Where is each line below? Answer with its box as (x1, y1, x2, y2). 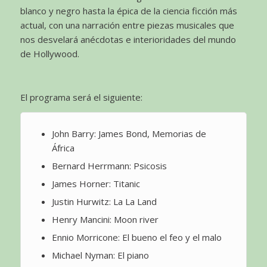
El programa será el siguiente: (20, 91, 142, 104)
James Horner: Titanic (51, 177, 140, 190)
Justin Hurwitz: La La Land (51, 195, 157, 207)
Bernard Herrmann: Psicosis (51, 159, 167, 172)
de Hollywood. (20, 47, 79, 60)
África (51, 141, 74, 154)
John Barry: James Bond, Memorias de (51, 127, 206, 139)
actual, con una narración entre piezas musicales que (20, 18, 234, 31)
